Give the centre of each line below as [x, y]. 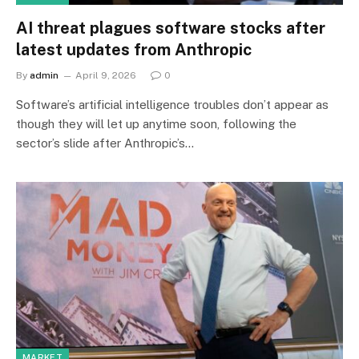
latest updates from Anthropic [134, 50]
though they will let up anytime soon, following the [156, 124]
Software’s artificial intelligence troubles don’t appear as [172, 105]
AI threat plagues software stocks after [171, 28]
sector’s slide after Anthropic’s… [105, 143]
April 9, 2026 [106, 75]
